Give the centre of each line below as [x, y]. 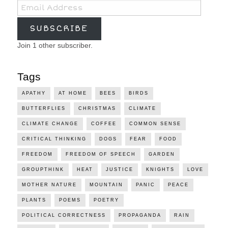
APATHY [34, 93]
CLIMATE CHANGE [50, 123]
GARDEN [162, 154]
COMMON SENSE [155, 123]
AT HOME [73, 93]
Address [33, 18]
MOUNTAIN [106, 184]
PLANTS [34, 200]
